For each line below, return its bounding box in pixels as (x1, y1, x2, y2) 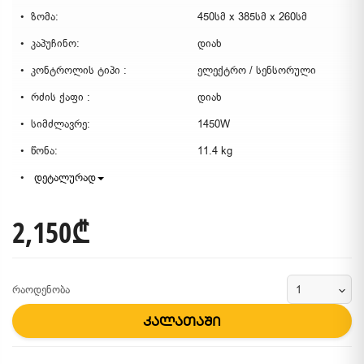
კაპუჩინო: (31, 37, 80, 50)
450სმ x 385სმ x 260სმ (197, 10, 307, 24)
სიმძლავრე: (31, 117, 90, 131)
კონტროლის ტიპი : (31, 63, 127, 77)
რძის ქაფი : (31, 90, 90, 104)
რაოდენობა (12, 282, 70, 297)
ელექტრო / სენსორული (197, 63, 316, 77)
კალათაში (143, 313, 221, 329)
